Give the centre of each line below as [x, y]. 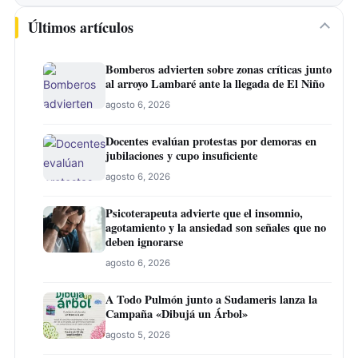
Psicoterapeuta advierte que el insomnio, [204, 213]
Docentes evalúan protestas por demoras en [211, 141]
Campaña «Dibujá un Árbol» [177, 314]
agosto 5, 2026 [138, 335]
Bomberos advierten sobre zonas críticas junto [219, 70]
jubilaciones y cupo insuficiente [181, 156]
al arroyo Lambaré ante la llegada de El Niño [215, 84]
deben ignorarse [144, 242]
